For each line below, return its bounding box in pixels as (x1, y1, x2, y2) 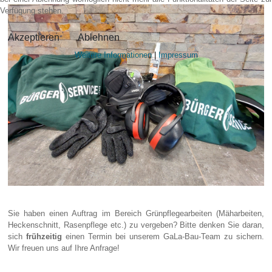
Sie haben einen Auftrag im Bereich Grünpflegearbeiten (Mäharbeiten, (8, 209, 264, 219)
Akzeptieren (8, 32, 59, 42)
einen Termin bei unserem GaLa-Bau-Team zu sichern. (62, 232, 264, 242)
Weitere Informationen (74, 50, 152, 59)
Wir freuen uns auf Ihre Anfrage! (8, 243, 120, 253)
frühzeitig (26, 232, 63, 242)
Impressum (158, 50, 198, 59)
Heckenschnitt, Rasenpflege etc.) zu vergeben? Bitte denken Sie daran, (8, 220, 264, 230)
